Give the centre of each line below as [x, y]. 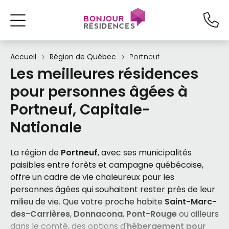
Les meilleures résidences [104, 74]
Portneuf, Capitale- [80, 110]
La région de [36, 153]
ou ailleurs [198, 214]
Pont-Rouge [152, 214]
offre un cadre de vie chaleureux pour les [92, 177]
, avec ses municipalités [145, 153]
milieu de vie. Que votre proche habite [87, 202]
